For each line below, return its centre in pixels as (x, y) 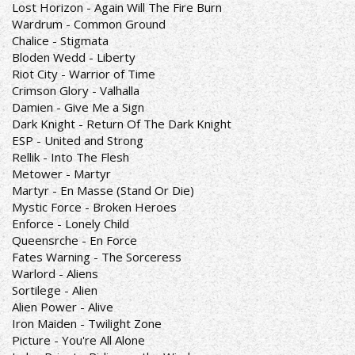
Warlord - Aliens (57, 273)
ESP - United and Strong (79, 140)
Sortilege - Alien (56, 290)
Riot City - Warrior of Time (85, 74)
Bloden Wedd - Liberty (75, 57)
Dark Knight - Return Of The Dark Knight (123, 124)
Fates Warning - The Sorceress (98, 257)
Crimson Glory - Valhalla (77, 90)
